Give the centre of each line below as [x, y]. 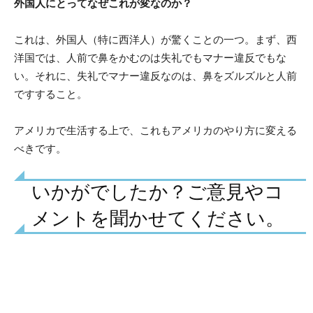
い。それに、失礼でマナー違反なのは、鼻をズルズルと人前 [155, 75]
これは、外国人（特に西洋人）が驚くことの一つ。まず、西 [155, 39]
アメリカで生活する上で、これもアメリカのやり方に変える [155, 130]
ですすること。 [51, 94]
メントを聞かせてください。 [158, 218]
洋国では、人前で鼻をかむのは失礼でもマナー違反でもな [150, 57]
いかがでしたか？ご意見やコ [158, 192]
